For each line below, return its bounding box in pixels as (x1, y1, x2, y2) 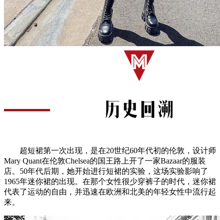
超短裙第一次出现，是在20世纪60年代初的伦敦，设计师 (4, 146, 216, 155)
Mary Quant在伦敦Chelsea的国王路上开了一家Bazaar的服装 (4, 156, 206, 165)
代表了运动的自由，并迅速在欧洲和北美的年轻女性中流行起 (4, 187, 216, 196)
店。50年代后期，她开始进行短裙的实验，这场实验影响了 (4, 166, 208, 175)
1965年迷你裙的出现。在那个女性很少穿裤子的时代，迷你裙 (4, 177, 216, 186)
